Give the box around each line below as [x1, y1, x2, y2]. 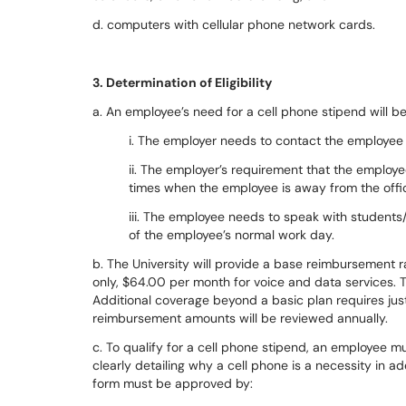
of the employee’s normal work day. [129, 227, 334, 243]
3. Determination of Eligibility [92, 74, 272, 91]
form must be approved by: [92, 375, 253, 391]
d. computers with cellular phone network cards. [92, 16, 375, 33]
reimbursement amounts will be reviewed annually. [92, 310, 388, 326]
